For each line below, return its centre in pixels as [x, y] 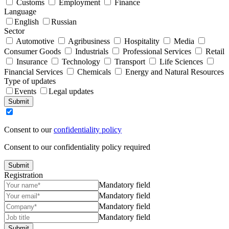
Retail [215, 52]
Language [20, 12]
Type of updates [30, 81]
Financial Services [33, 72]
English [28, 22]
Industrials [92, 52]
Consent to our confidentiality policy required [77, 147]
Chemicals [94, 72]
